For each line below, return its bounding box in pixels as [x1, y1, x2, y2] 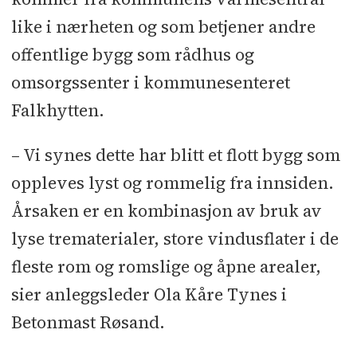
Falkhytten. [10, 99, 104, 123]
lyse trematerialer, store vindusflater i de [10, 227, 339, 251]
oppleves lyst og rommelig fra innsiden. [10, 171, 334, 195]
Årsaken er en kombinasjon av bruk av [10, 199, 322, 223]
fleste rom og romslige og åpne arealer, [10, 255, 321, 279]
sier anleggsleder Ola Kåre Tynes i [10, 283, 287, 307]
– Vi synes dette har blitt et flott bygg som [10, 143, 340, 167]
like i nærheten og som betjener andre [10, 15, 316, 39]
